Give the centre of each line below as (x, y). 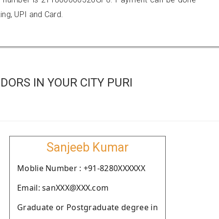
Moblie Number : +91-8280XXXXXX (81, 168)
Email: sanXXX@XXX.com (63, 188)
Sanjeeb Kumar (88, 147)
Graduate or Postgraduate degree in (88, 207)
